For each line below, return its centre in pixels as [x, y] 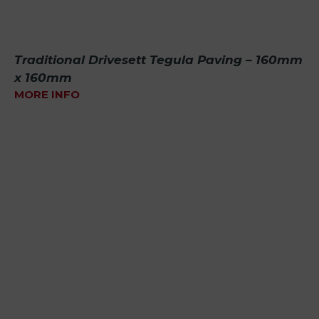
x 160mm [43, 78]
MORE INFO [47, 95]
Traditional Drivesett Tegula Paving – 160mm [158, 60]
